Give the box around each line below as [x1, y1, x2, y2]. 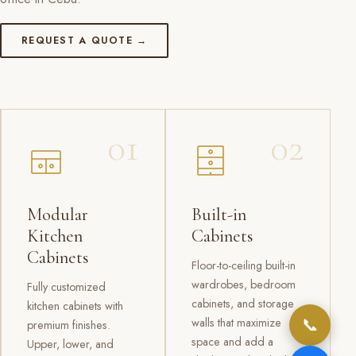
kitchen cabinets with [26, 298, 123, 315]
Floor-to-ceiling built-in [191, 257, 296, 274]
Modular [26, 203, 88, 226]
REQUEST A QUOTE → [21, 33, 148, 48]
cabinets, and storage [191, 296, 294, 312]
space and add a [191, 334, 273, 350]
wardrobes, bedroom [191, 277, 296, 293]
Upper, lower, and [26, 336, 114, 353]
